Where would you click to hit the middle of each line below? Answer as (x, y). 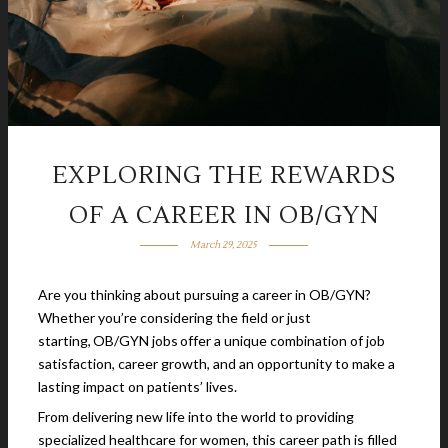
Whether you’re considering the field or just (174, 317)
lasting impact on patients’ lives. (137, 386)
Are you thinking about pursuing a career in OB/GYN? (204, 294)
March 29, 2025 (224, 244)
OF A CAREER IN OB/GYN (224, 215)
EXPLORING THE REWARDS (224, 175)
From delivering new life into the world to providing (196, 416)
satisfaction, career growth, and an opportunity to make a (216, 363)
